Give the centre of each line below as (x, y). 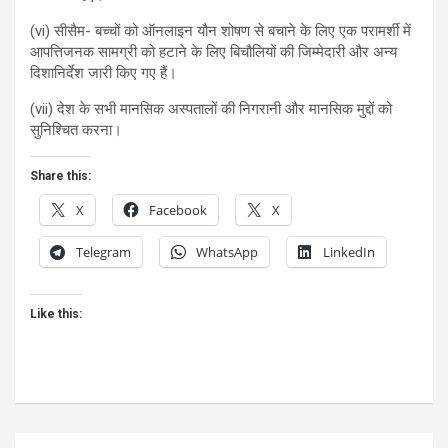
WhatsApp (227, 252)
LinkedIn (349, 252)
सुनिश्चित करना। (76, 130)
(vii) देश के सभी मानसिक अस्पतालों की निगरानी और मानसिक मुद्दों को (211, 109)
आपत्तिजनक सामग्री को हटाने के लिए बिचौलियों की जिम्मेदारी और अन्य (213, 52)
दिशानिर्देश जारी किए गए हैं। (103, 73)
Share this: (60, 176)
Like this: (56, 314)
